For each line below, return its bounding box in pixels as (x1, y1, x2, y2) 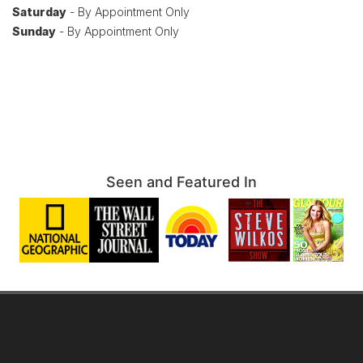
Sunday (12, 24, 56, 38)
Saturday (12, 5, 66, 19)
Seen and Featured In (106, 173, 257, 190)
